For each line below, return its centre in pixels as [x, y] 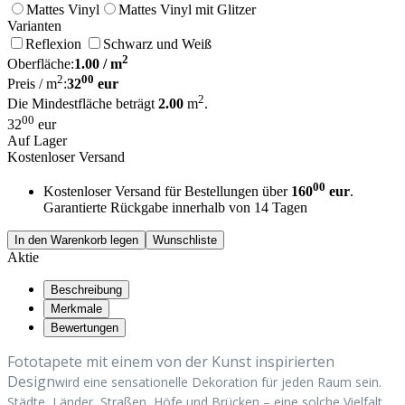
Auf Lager [37, 141]
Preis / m [32, 84]
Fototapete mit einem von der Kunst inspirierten [171, 362]
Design [31, 382]
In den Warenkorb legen [76, 240]
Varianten [34, 25]
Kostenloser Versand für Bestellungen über [167, 192]
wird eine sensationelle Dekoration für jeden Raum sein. [218, 382]
